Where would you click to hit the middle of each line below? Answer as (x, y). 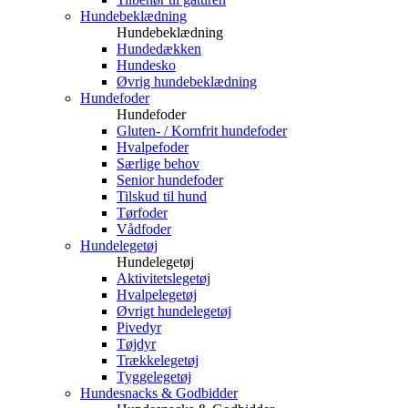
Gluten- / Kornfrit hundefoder (202, 131)
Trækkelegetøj (158, 360)
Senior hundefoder (170, 180)
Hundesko (146, 65)
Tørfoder (142, 213)
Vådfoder (144, 229)
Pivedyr (139, 327)
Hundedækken (159, 49)
